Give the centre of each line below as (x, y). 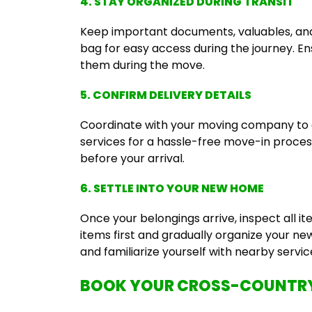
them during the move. (142, 65)
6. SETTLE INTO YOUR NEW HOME (172, 188)
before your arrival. (132, 158)
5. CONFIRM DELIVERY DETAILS (166, 95)
